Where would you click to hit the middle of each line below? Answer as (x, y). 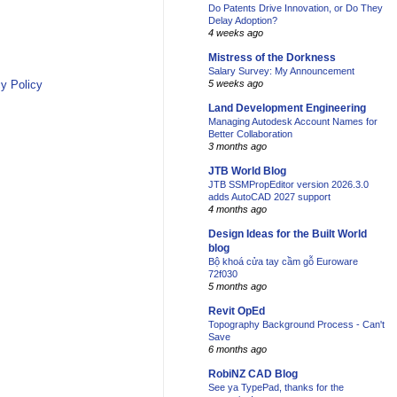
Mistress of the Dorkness (272, 58)
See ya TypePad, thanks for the (276, 388)
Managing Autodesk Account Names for (293, 122)
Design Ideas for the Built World (288, 234)
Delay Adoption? (243, 21)
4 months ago (237, 210)
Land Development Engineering (287, 109)
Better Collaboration (250, 134)
